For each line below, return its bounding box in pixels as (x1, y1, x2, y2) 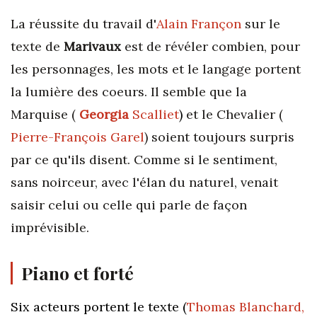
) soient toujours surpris (144, 129, 294, 145)
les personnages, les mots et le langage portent (11, 61, 301, 77)
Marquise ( (11, 106, 76, 122)
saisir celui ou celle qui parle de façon (11, 197, 247, 213)
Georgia (79, 106, 129, 122)
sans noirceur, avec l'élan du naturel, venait (11, 174, 278, 190)
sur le (241, 16, 280, 32)
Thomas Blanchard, (187, 299, 304, 315)
